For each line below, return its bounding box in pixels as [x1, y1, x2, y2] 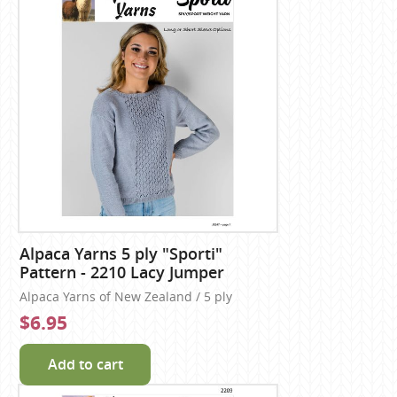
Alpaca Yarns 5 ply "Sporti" [19, 243, 223, 265]
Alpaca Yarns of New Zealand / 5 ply [19, 288, 233, 305]
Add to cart [47, 354, 123, 374]
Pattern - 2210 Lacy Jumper [19, 261, 225, 284]
